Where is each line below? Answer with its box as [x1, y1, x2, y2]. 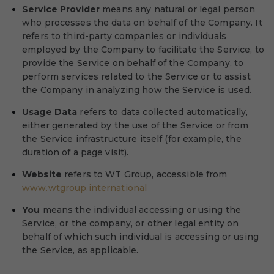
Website [22, 169, 62, 180]
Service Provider [22, 4, 100, 15]
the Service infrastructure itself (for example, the [22, 133, 242, 144]
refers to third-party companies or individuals [22, 31, 226, 42]
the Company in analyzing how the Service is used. [22, 84, 252, 95]
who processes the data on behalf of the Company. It [22, 17, 262, 28]
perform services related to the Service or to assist [22, 71, 251, 82]
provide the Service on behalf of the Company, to [22, 57, 244, 68]
